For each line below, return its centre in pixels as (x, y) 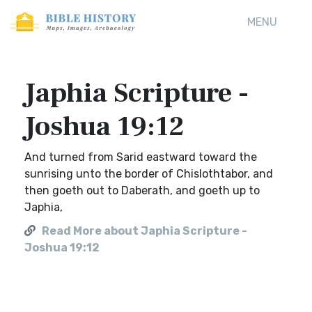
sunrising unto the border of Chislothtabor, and (149, 174)
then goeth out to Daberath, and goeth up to (142, 190)
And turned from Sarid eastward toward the (141, 157)
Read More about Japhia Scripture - (145, 231)
